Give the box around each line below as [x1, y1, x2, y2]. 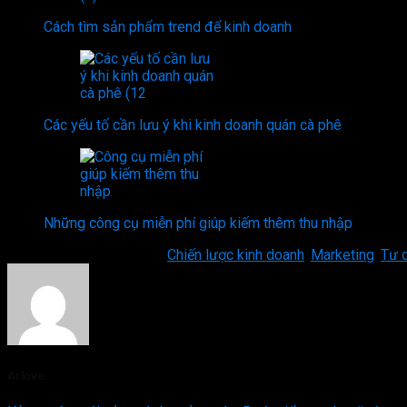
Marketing [311, 246, 374, 264]
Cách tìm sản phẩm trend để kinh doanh [44, 18, 292, 36]
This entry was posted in [7, 246, 167, 264]
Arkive [7, 369, 45, 383]
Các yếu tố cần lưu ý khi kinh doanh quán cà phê [44, 116, 342, 134]
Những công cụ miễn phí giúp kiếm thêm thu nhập [44, 214, 352, 233]
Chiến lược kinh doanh [167, 246, 304, 264]
